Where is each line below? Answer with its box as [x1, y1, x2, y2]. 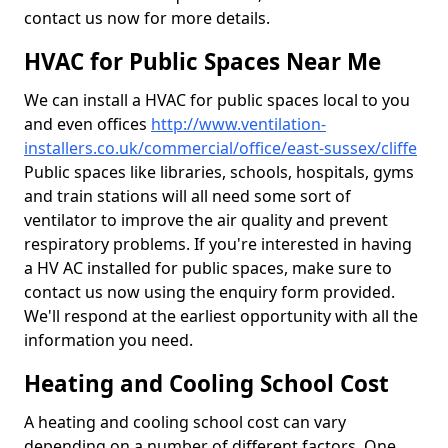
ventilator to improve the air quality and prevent [24, 209, 388, 231]
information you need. [24, 329, 193, 351]
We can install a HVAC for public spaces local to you [24, 89, 410, 111]
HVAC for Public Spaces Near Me [24, 46, 381, 77]
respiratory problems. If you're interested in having [24, 233, 412, 255]
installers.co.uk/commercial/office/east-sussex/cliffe [24, 137, 417, 159]
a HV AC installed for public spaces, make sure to [24, 257, 392, 279]
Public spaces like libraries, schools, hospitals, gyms [24, 161, 414, 183]
